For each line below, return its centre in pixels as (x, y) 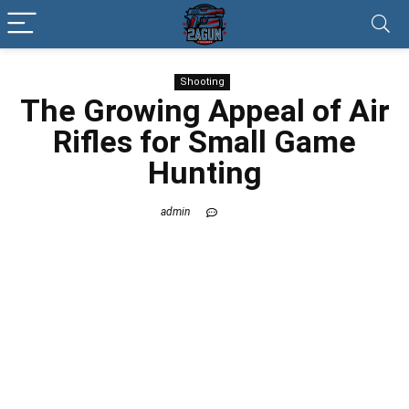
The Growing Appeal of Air (204, 110)
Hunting (204, 173)
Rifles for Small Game (204, 142)
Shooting (202, 82)
